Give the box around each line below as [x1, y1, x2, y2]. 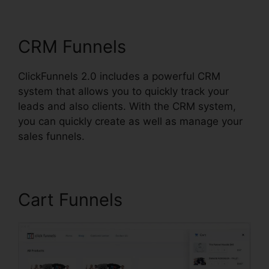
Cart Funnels [18, 189, 122, 211]
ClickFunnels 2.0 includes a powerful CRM [18, 70, 220, 83]
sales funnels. [18, 130, 85, 143]
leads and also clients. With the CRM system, [18, 100, 236, 113]
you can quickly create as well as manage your [18, 115, 243, 128]
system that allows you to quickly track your [18, 85, 229, 98]
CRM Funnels [18, 36, 126, 58]
